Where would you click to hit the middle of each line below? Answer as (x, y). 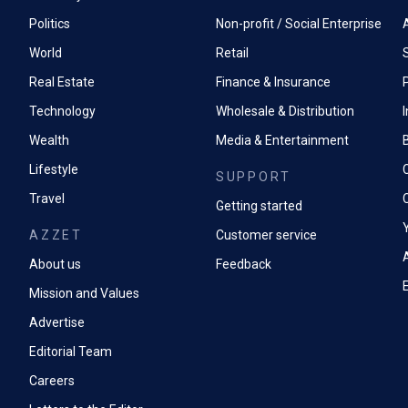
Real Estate (62, 82)
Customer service (266, 235)
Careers (52, 381)
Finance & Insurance (273, 82)
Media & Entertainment (282, 140)
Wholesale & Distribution (285, 111)
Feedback (243, 264)
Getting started (259, 206)
